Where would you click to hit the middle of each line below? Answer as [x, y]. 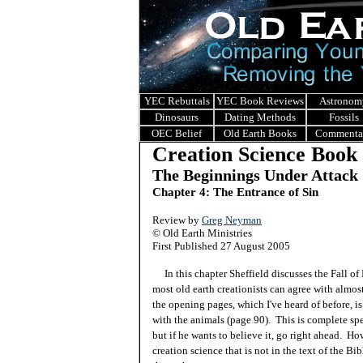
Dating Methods [260, 117]
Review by [177, 220]
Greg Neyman [232, 220]
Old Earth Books [260, 133]
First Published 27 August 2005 [221, 246]
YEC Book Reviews [260, 101]
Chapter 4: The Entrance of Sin [235, 192]
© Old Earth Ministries [202, 233]
